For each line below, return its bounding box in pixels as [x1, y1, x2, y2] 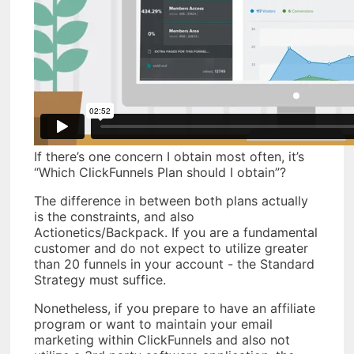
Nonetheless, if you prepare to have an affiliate [34, 300, 315, 317]
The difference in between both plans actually [34, 193, 308, 209]
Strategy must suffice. [34, 272, 166, 288]
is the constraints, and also [34, 209, 194, 225]
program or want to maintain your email [34, 316, 273, 333]
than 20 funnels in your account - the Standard [34, 256, 314, 273]
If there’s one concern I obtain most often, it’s [34, 149, 304, 165]
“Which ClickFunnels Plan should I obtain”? [34, 164, 286, 181]
